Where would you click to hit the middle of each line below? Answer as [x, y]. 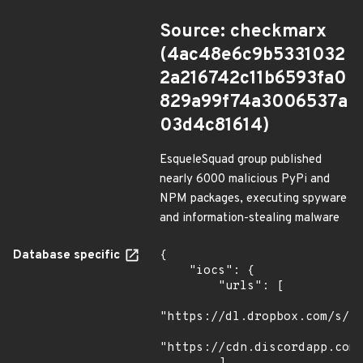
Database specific [68, 256]
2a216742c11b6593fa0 [253, 79]
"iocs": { [174, 271]
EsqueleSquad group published [241, 160]
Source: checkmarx [243, 32]
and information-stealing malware [250, 218]
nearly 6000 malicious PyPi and [245, 179]
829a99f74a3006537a [254, 102]
